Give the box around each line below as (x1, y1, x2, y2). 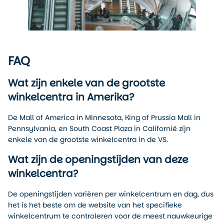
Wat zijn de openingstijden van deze (8, 152, 188, 166)
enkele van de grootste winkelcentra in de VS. (8, 134, 168, 145)
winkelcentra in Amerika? (8, 90, 134, 104)
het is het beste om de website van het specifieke (8, 199, 182, 210)
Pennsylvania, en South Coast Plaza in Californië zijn (8, 123, 190, 134)
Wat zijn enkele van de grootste (8, 76, 165, 90)
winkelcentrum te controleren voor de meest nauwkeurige (8, 210, 212, 221)
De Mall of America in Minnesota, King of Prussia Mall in (8, 112, 200, 123)
